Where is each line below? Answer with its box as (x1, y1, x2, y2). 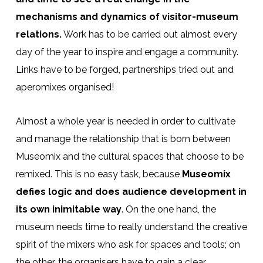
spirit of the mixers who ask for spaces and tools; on (15, 238, 240, 250)
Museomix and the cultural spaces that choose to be (15, 150, 244, 162)
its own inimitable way (15, 203, 122, 215)
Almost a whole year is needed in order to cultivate (15, 115, 235, 127)
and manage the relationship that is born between (15, 133, 231, 144)
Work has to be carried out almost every (61, 28, 237, 40)
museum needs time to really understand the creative (15, 221, 247, 232)
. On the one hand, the (121, 203, 216, 215)
